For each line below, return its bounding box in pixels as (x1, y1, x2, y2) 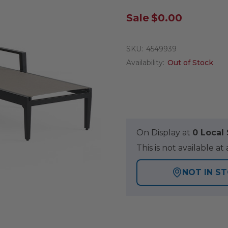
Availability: (126, 58, 164, 68)
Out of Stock (167, 58, 213, 68)
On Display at (136, 128, 192, 138)
